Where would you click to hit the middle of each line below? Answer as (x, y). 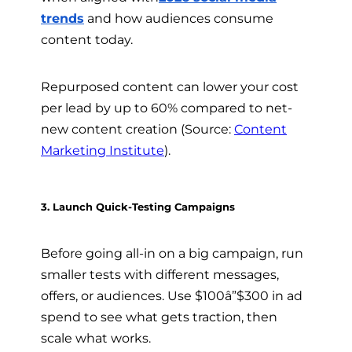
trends (62, 18)
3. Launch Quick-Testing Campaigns (138, 207)
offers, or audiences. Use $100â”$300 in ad (172, 296)
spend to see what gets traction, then (159, 317)
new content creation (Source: (137, 128)
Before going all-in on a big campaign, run (172, 253)
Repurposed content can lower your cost (170, 86)
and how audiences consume (179, 18)
